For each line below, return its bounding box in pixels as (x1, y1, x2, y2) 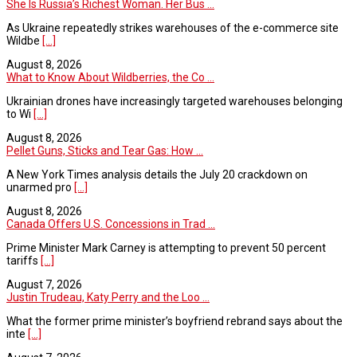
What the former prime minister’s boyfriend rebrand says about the (6, 314, 343, 328)
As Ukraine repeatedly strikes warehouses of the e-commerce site (6, 21, 339, 34)
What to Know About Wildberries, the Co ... (6, 70, 214, 84)
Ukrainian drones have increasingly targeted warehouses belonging (6, 94, 343, 108)
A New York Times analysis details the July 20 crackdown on (6, 167, 308, 181)
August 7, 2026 (6, 277, 82, 291)
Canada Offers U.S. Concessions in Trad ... (6, 217, 215, 230)
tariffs (6, 253, 41, 267)
